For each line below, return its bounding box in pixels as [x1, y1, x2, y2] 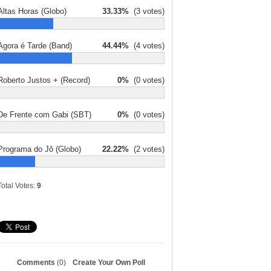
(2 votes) [129, 145, 165, 154]
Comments [17, 258, 57, 267]
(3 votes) [129, 7, 165, 16]
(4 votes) [129, 41, 165, 50]
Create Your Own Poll [73, 258, 145, 267]
